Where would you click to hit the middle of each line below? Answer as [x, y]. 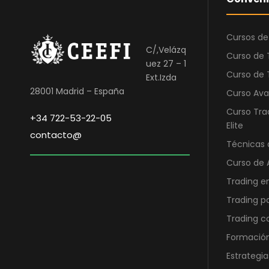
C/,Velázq [166, 50]
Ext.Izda [161, 78]
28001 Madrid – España [77, 92]
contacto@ [56, 135]
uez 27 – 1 [166, 64]
